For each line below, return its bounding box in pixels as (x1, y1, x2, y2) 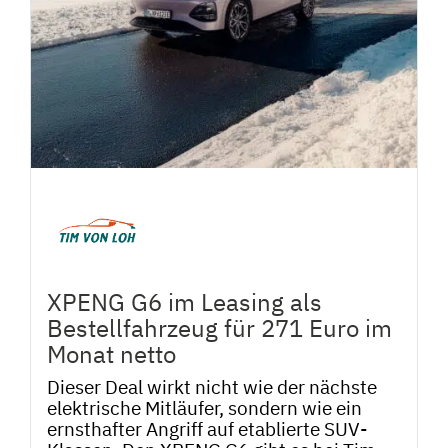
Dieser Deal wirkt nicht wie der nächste (47, 373, 377, 399)
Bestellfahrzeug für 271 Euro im (47, 312, 392, 345)
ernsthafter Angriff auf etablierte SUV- (47, 415, 368, 441)
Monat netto (47, 338, 176, 371)
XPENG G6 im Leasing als (47, 286, 322, 319)
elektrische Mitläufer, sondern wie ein (47, 394, 362, 420)
